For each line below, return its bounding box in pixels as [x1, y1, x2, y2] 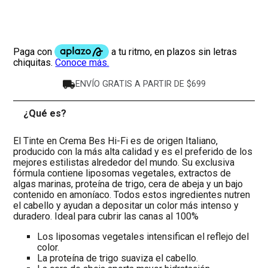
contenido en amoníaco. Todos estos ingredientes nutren [13, 189, 251, 201]
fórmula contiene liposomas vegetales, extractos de [13, 167, 232, 179]
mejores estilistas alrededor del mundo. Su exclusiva [13, 157, 235, 169]
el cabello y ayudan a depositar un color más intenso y [13, 200, 239, 212]
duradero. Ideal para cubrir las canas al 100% [13, 211, 199, 223]
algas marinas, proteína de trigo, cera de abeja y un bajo [13, 178, 243, 190]
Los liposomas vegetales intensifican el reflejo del [37, 231, 249, 243]
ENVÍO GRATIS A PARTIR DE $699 [75, 79, 206, 90]
